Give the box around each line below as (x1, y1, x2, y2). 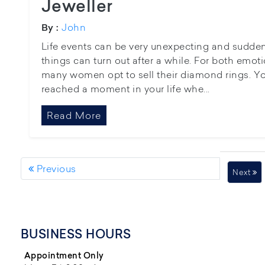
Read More (46, 109, 101, 122)
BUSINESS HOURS (20, 227, 131, 242)
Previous (34, 162, 76, 175)
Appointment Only (24, 250, 104, 261)
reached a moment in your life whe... (41, 82, 210, 95)
